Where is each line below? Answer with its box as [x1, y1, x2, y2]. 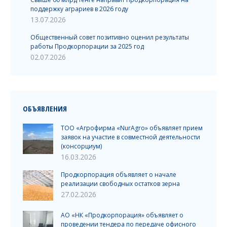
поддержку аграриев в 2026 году [30, 5, 128, 13]
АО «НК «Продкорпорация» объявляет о [61, 211, 183, 219]
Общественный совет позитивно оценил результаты [30, 33, 189, 42]
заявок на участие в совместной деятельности [61, 133, 200, 141]
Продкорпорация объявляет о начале [61, 170, 176, 179]
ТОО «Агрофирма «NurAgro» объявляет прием [61, 124, 203, 132]
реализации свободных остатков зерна [61, 179, 180, 188]
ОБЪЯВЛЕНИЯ [23, 103, 67, 113]
